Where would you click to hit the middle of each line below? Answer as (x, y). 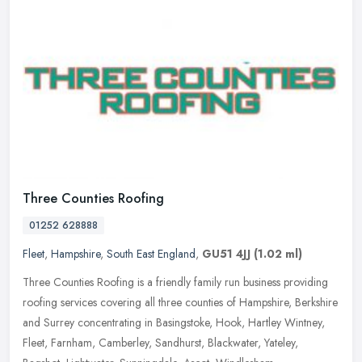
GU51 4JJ (226, 253)
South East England (151, 253)
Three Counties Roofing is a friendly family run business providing (175, 282)
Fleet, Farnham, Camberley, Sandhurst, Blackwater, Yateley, (160, 342)
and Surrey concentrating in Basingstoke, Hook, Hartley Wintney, (174, 322)
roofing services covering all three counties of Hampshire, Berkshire (180, 302)
